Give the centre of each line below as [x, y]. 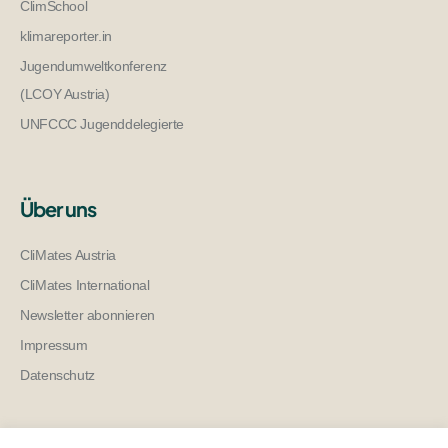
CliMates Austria [68, 254]
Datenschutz [57, 374]
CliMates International [85, 284]
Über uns [58, 208]
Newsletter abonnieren [87, 314]
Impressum [54, 344]
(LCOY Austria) [65, 93]
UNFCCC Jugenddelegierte [102, 123]
